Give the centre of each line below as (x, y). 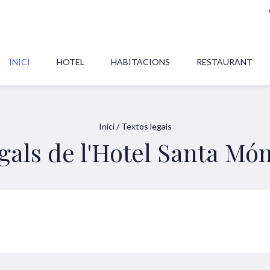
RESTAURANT (224, 62)
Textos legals (146, 126)
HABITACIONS (140, 62)
